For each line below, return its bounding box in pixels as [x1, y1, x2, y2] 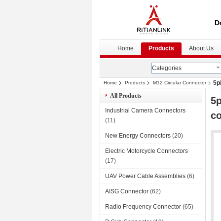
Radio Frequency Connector [105, 203, 181, 210]
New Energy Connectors [105, 132, 171, 139]
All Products [110, 92, 142, 99]
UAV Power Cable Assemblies [105, 173, 185, 180]
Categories [152, 65, 182, 72]
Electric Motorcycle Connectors [105, 147, 188, 154]
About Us [189, 45, 214, 52]
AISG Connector [105, 188, 148, 195]
